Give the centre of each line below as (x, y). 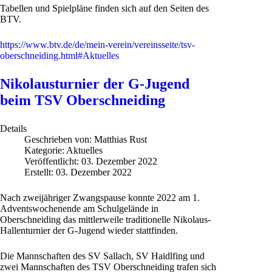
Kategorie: (45, 150)
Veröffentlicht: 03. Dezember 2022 (91, 161)
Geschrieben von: (59, 139)
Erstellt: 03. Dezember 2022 (78, 172)
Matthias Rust (121, 139)
